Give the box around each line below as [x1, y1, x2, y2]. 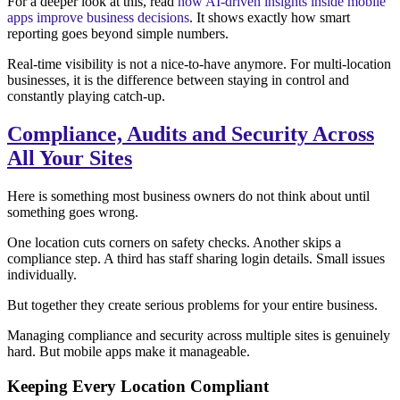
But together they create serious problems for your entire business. [7, 297, 378, 312]
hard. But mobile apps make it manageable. [7, 344, 250, 359]
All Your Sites [7, 146, 132, 171]
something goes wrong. [7, 204, 138, 220]
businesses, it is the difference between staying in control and [7, 72, 349, 88]
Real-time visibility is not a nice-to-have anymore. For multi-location [7, 56, 391, 72]
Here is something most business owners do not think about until [7, 188, 370, 204]
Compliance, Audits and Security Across [7, 122, 374, 146]
